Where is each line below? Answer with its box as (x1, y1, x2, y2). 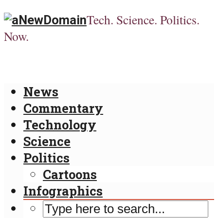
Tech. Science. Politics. (87, 11, 200, 28)
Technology (23, 116, 96, 133)
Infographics (23, 182, 103, 199)
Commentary (23, 99, 103, 116)
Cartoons (43, 165, 97, 182)
